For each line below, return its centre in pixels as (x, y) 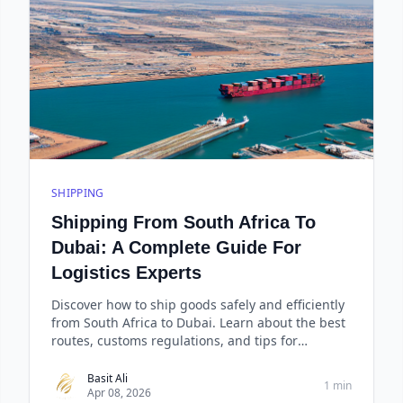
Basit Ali (107, 378)
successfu (81, 358)
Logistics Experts (126, 273)
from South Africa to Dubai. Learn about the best (198, 322)
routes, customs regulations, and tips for (175, 340)
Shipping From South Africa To (184, 222)
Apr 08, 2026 (119, 393)
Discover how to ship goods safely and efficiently (198, 304)
